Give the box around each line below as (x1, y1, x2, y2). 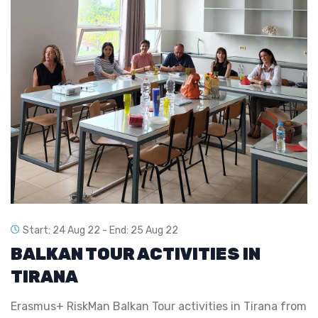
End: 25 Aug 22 (109, 224, 178, 236)
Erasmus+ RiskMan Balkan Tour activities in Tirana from (11, 299, 307, 313)
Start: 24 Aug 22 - (23, 224, 109, 236)
